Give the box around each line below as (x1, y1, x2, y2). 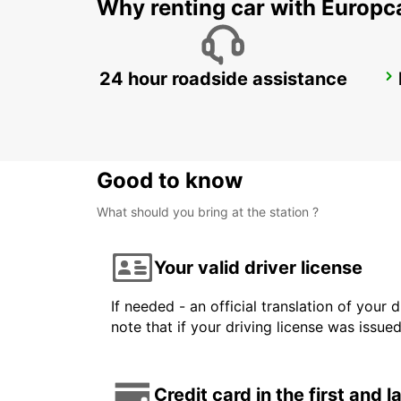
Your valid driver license (154, 256, 363, 278)
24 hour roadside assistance (98, 68, 347, 90)
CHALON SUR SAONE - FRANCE (118, 93, 308, 109)
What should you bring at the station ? (97, 204, 319, 220)
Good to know (97, 167, 243, 194)
